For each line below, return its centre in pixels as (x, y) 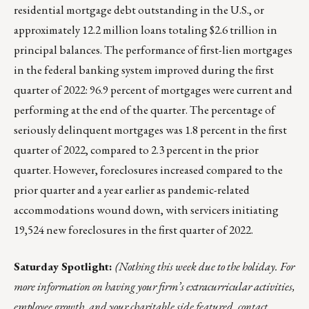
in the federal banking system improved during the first (144, 70)
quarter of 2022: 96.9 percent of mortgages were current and (153, 90)
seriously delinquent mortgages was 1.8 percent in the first (150, 130)
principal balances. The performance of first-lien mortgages (153, 50)
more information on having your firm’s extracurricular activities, (154, 287)
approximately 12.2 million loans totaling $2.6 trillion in (146, 30)
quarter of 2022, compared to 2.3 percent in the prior (136, 150)
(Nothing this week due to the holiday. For (205, 267)
